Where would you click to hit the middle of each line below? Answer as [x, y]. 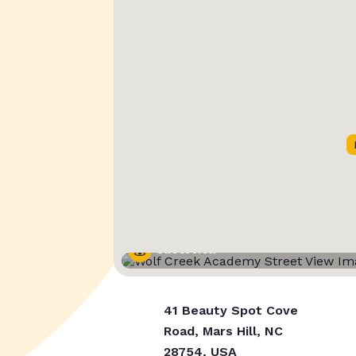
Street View [186, 251]
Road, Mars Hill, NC [223, 331]
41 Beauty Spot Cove [230, 311]
